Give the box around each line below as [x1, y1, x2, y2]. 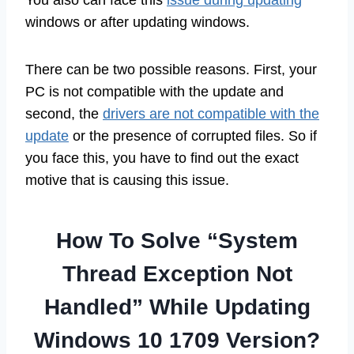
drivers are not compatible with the [103, 105, 319, 122]
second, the [25, 105, 103, 122]
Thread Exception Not [62, 261, 292, 286]
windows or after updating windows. [25, 13, 250, 30]
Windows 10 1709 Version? [34, 327, 320, 352]
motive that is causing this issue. [25, 171, 229, 188]
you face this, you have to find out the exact [25, 149, 299, 166]
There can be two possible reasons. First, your [25, 61, 317, 77]
